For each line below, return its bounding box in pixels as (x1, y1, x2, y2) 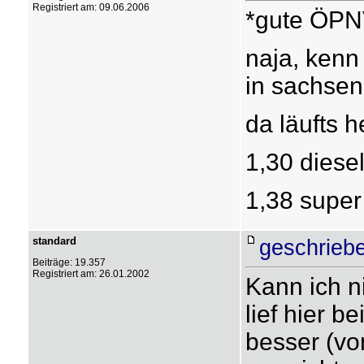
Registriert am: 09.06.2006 (32, 2, 149, 13)
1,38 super (245, 187, 362, 214)
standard (32, 235, 76, 247)
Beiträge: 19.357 (32, 257, 106, 268)
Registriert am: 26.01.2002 (32, 268, 149, 279)
